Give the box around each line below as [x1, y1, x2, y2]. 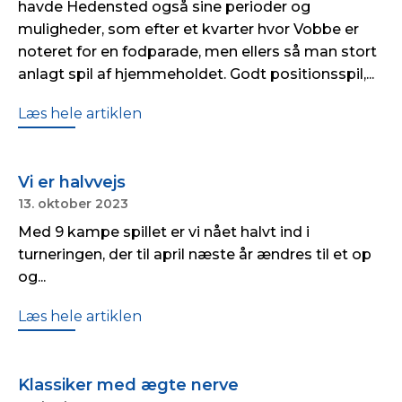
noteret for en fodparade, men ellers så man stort [18, 43, 377, 60]
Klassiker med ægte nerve [18, 375, 239, 395]
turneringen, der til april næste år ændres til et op [18, 246, 371, 263]
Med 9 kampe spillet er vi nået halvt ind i [18, 223, 310, 240]
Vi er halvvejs [18, 172, 126, 192]
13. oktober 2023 [18, 196, 128, 212]
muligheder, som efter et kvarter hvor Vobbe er [18, 21, 359, 38]
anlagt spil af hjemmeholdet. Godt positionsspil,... [18, 66, 374, 83]
